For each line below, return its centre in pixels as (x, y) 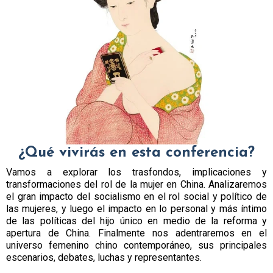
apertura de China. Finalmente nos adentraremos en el (136, 233)
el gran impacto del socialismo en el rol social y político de (136, 197)
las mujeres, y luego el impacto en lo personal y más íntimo (136, 209)
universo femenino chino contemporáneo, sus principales (136, 246)
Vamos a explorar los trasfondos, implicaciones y (136, 172)
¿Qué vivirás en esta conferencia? (136, 153)
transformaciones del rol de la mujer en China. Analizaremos (136, 185)
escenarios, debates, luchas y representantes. (104, 258)
